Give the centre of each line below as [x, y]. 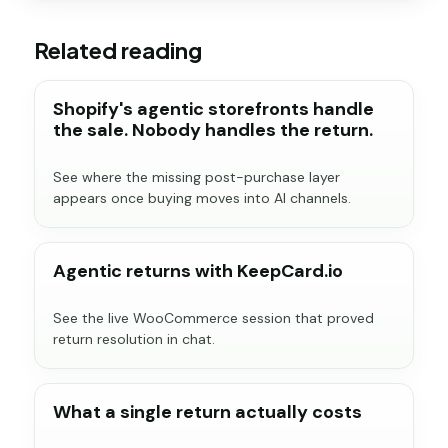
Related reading [118, 50]
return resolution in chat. [134, 339]
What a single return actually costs [207, 412]
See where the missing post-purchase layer [196, 177]
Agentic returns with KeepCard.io [198, 271]
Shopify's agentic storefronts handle [213, 109]
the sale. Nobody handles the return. [213, 130]
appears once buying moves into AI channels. [202, 198]
